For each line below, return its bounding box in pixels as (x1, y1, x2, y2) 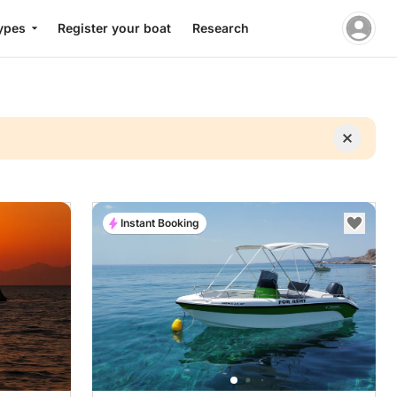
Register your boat (57, 20, 171, 35)
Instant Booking (121, 216, 199, 230)
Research (191, 20, 249, 35)
